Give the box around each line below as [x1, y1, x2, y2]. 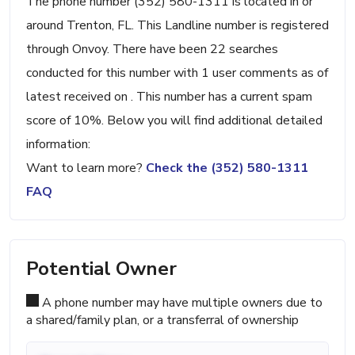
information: [26, 136, 90, 154]
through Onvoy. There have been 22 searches [26, 40, 278, 59]
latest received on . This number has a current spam [26, 88, 312, 106]
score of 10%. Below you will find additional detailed [26, 112, 323, 130]
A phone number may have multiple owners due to [39, 294, 323, 312]
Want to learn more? [26, 159, 146, 177]
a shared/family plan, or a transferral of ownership [26, 311, 299, 330]
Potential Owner [26, 256, 177, 282]
